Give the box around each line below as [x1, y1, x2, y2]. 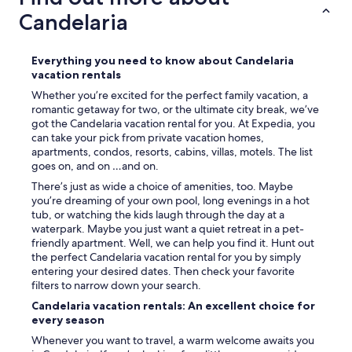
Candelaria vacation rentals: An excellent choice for [31, 299, 315, 313]
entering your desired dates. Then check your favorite [31, 264, 295, 279]
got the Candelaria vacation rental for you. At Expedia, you [31, 116, 315, 131]
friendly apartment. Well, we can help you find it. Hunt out [31, 236, 314, 251]
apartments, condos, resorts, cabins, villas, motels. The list [31, 145, 313, 159]
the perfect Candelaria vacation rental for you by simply [31, 250, 301, 265]
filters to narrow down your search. [31, 278, 201, 293]
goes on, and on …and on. [31, 159, 159, 174]
